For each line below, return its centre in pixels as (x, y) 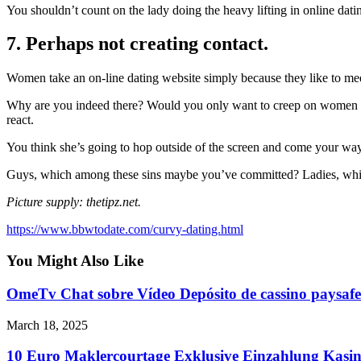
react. (20, 120)
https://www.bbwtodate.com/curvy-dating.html (125, 230)
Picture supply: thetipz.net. (74, 202)
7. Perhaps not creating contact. (137, 44)
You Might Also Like (75, 261)
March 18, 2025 (47, 325)
